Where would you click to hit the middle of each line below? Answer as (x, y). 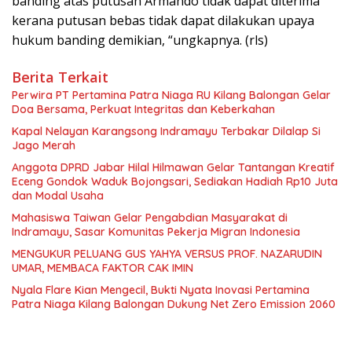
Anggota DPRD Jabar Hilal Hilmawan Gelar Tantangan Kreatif (173, 168)
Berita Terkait (60, 77)
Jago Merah (44, 146)
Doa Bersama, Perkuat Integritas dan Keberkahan (143, 110)
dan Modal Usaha (58, 196)
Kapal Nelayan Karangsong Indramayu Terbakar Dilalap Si (166, 132)
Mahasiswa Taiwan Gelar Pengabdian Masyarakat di (150, 218)
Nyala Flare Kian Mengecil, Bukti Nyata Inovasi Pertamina (161, 290)
